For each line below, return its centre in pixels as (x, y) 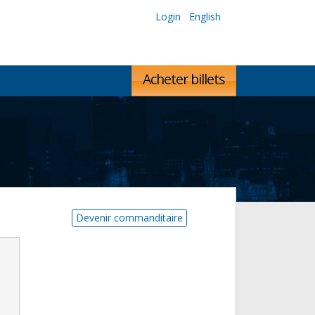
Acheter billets (184, 79)
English (205, 17)
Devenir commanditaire (129, 218)
